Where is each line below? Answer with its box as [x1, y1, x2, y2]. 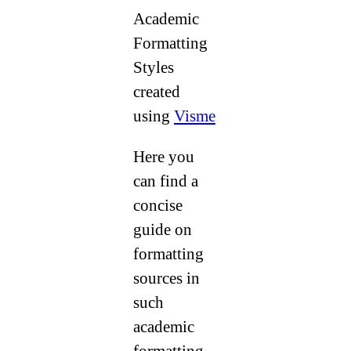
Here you [132, 147, 194, 166]
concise [132, 195, 183, 215]
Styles [132, 57, 174, 77]
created [132, 81, 180, 101]
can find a [132, 171, 198, 190]
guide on [132, 219, 192, 239]
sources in [132, 268, 200, 288]
